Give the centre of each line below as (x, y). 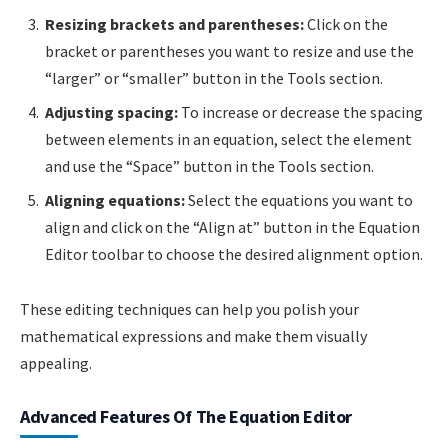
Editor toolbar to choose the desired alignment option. (234, 253)
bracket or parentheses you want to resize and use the (229, 50)
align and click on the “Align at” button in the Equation (232, 226)
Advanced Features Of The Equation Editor (186, 417)
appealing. (56, 363)
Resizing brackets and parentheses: (174, 23)
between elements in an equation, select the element (228, 138)
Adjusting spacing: (111, 111)
